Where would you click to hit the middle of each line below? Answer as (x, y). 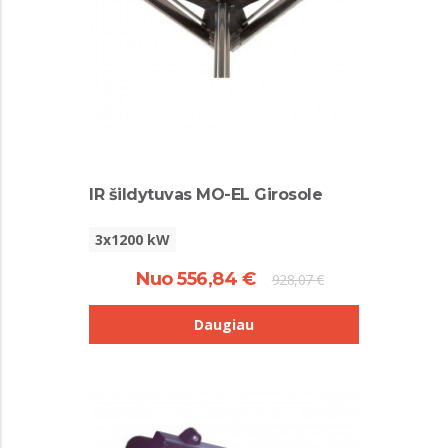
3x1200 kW (132, 239)
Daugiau (224, 324)
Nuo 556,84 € (196, 279)
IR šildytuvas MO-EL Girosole (205, 194)
